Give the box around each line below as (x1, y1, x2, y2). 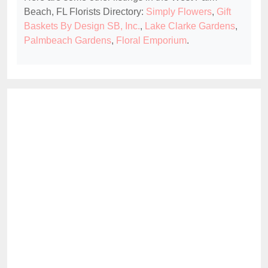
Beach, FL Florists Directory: (24, 7, 146, 17)
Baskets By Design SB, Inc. (24, 21, 140, 32)
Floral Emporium (116, 35, 187, 46)
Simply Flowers (146, 7, 212, 17)
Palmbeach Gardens (24, 35, 111, 46)
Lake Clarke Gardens (145, 21, 235, 32)
